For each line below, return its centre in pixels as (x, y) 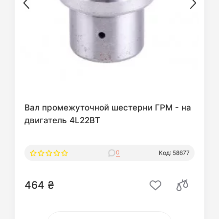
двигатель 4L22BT (62, 120)
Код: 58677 (174, 153)
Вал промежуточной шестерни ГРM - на (108, 107)
